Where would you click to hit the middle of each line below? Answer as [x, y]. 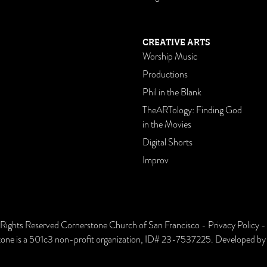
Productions [165, 74]
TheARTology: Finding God [192, 110]
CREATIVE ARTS [176, 41]
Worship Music [170, 57]
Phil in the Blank [172, 92]
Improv [156, 160]
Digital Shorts [167, 142]
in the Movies [167, 125]
